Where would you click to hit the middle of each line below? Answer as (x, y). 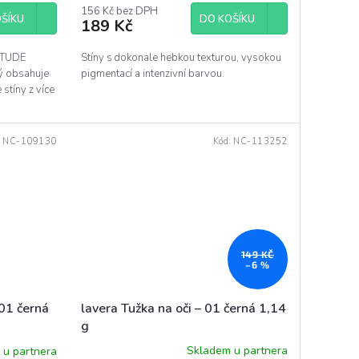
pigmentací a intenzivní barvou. (153, 73)
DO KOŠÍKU (227, 19)
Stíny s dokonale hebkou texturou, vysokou (181, 57)
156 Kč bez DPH (119, 11)
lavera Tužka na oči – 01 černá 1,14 (183, 308)
